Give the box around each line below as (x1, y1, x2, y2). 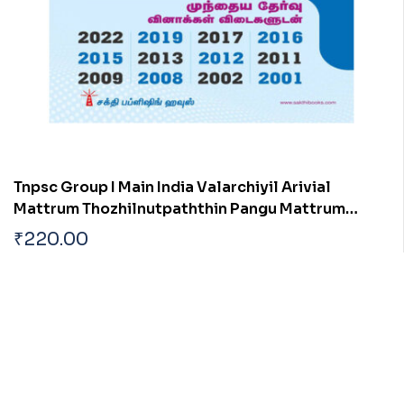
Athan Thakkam (14, 220, 129, 240)
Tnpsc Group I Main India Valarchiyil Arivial (14, 177, 331, 197)
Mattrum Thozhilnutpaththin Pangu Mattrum (14, 198, 345, 218)
